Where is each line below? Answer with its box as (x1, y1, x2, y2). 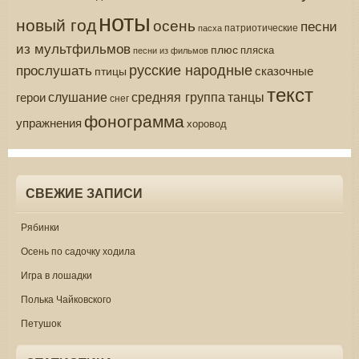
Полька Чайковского (21, 291, 111, 305)
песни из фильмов (133, 43, 208, 56)
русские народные (129, 58, 252, 79)
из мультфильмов (16, 38, 131, 58)
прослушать (16, 59, 92, 79)
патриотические (224, 19, 298, 34)
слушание (48, 87, 107, 105)
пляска (240, 41, 274, 57)
